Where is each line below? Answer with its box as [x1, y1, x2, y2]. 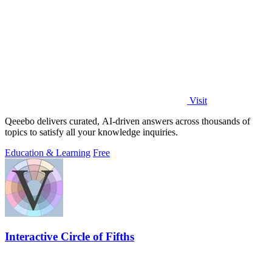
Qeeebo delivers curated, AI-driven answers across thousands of [5, 115, 250, 126]
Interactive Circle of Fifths [5, 230, 134, 243]
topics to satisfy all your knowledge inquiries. [5, 126, 178, 137]
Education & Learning [5, 147, 90, 158]
